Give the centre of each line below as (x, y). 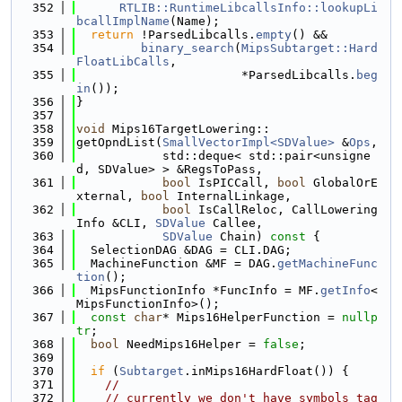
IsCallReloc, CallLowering (284, 210)
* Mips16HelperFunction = (252, 317)
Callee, (234, 223)
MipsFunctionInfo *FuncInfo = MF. (198, 290)
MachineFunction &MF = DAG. (177, 263)
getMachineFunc (328, 263)
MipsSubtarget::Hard (310, 48)
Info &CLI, (116, 223)
